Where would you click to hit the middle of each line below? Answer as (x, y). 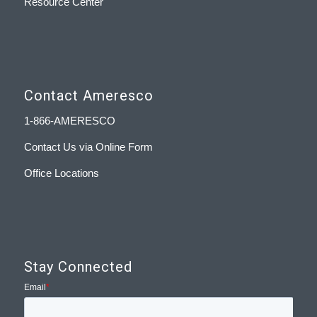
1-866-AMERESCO (69, 121)
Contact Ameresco (88, 96)
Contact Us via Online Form (88, 146)
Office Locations (61, 173)
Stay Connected (78, 267)
